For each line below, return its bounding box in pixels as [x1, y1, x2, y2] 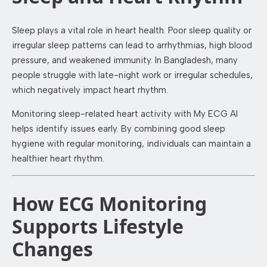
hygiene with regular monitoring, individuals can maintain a [12, 138, 251, 150]
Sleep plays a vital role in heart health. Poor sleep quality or [12, 25, 252, 36]
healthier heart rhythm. [12, 153, 104, 164]
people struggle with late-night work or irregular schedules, [12, 70, 253, 81]
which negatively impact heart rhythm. [12, 85, 168, 96]
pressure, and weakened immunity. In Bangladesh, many [12, 55, 238, 66]
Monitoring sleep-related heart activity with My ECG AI [12, 108, 238, 120]
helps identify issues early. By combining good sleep [12, 123, 225, 135]
